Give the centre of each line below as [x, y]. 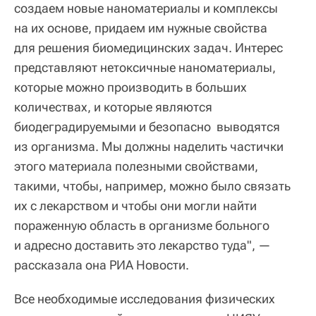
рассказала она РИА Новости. [102, 265]
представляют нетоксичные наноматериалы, [145, 68]
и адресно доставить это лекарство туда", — [142, 245]
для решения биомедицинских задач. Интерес [148, 48]
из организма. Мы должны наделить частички [149, 147]
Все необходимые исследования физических [145, 299]
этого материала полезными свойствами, [136, 166]
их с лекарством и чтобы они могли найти [135, 206]
